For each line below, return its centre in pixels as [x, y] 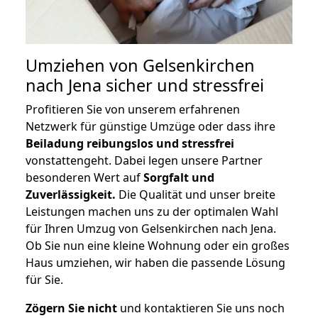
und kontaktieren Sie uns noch [201, 308]
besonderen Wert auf [84, 178]
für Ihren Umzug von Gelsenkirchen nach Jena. [151, 229]
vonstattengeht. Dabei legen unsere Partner [144, 161]
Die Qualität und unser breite [196, 195]
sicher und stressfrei [183, 86]
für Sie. [44, 280]
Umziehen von [84, 66]
